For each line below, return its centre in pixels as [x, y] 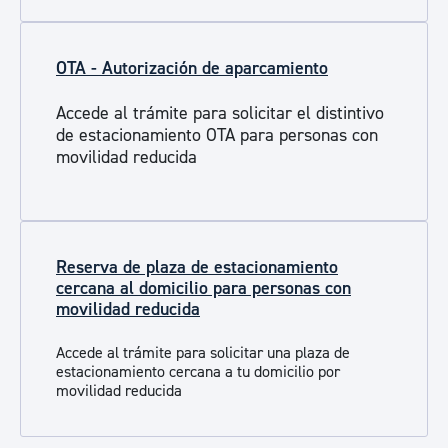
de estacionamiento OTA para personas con [217, 135]
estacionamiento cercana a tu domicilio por [198, 372]
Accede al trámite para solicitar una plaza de [203, 353]
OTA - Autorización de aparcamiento [192, 68]
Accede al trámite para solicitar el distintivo [220, 113]
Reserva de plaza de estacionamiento [197, 267]
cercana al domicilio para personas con [203, 288]
